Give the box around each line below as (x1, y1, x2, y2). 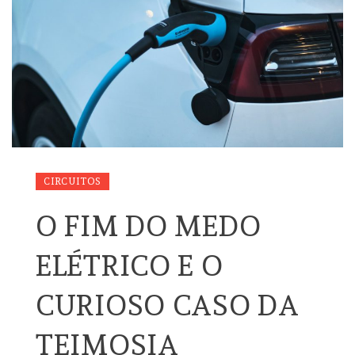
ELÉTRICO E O (36, 248, 223, 282)
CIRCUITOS (44, 175, 102, 187)
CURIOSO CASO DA (36, 288, 300, 322)
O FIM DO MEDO (36, 208, 261, 242)
